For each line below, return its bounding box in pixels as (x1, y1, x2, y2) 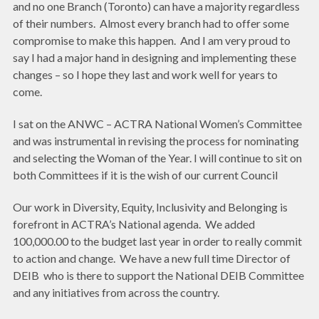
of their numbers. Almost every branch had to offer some (13, 16, 289, 31)
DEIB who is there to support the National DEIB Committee (13, 268, 304, 282)
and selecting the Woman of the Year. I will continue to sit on (13, 150, 302, 164)
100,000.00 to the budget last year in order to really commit (13, 234, 302, 248)
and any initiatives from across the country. (13, 285, 221, 299)
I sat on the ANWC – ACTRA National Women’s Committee (13, 116, 302, 130)
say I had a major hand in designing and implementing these (13, 51, 296, 65)
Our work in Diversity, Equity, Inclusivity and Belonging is (13, 199, 288, 214)
